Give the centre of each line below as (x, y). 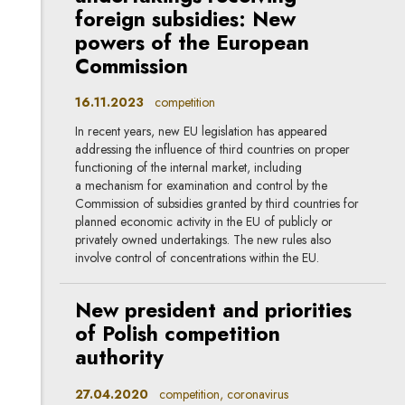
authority (120, 358)
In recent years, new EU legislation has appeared (202, 132)
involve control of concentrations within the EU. (198, 258)
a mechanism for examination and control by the (202, 186)
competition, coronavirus (219, 394)
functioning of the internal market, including (189, 168)
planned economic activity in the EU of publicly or (204, 222)
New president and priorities (214, 311)
